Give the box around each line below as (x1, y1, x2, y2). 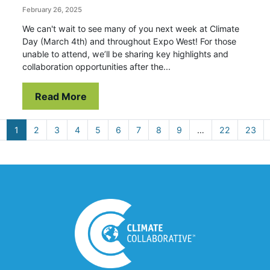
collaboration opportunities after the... (22, 61, 171, 72)
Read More (34, 90, 87, 102)
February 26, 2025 (22, 5, 83, 14)
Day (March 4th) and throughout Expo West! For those (22, 36, 237, 47)
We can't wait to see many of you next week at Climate (22, 24, 240, 34)
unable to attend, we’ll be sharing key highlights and (22, 49, 229, 60)
